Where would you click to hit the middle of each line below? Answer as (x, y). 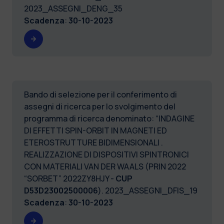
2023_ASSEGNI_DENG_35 (73, 8)
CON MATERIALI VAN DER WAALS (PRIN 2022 (105, 166)
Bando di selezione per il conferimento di (100, 94)
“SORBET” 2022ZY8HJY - (70, 178)
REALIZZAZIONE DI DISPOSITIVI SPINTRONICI (106, 154)
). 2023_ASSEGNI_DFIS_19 (148, 190)
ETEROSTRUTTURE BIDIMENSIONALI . (93, 142)
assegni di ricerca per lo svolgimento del (100, 106)
